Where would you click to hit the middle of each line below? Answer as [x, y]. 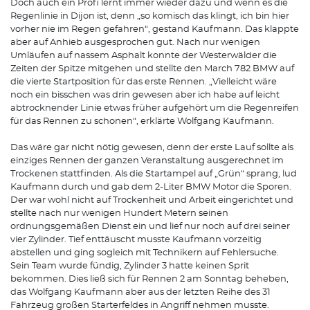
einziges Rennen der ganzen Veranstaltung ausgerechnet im [147, 161]
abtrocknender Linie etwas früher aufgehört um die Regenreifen [155, 108]
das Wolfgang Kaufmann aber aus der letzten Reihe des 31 [140, 292]
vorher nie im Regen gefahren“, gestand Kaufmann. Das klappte [155, 29]
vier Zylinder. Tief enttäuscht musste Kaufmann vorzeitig [136, 239]
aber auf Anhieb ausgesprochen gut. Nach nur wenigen [135, 42]
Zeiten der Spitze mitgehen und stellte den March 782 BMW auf [152, 69]
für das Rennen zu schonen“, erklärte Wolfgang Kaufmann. [143, 121]
